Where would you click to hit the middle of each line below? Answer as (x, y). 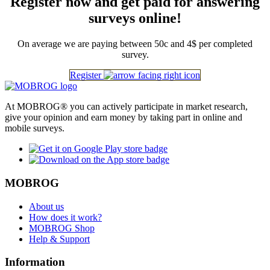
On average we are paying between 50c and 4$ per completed (135, 44)
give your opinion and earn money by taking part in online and (124, 118)
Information (35, 262)
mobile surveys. (35, 128)
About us (46, 206)
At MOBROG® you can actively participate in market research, (126, 107)
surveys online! (135, 18)
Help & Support (59, 239)
